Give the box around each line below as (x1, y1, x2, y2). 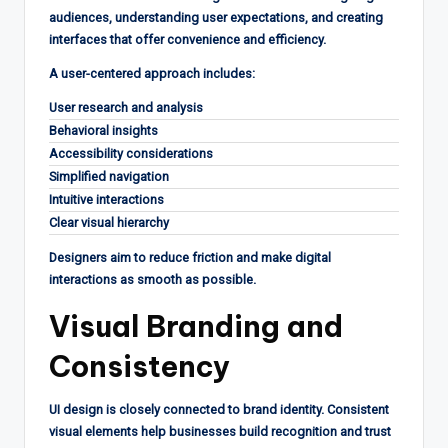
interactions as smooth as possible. (49, 271, 256, 287)
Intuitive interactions (49, 191, 164, 207)
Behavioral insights (49, 122, 158, 138)
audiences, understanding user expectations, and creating (49, 9, 383, 25)
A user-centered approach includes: (49, 65, 255, 81)
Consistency (49, 347, 230, 385)
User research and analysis (49, 99, 203, 115)
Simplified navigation (49, 168, 169, 184)
